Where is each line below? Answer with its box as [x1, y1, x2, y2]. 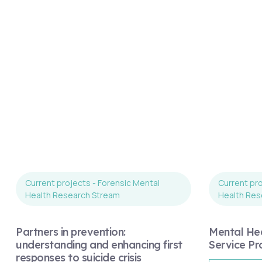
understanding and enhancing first [16, 237, 182, 251]
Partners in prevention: [16, 225, 126, 239]
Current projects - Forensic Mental [25, 177, 160, 188]
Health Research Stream [25, 189, 120, 201]
